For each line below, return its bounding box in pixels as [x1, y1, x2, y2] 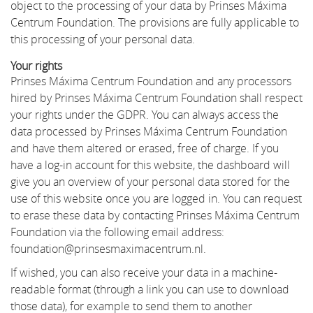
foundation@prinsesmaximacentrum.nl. [10, 240, 206, 256]
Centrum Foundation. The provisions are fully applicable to [10, 14, 299, 30]
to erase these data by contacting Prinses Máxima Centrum [10, 207, 300, 223]
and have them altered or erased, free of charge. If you [10, 140, 279, 156]
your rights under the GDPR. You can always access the [10, 106, 279, 122]
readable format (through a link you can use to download [10, 281, 289, 297]
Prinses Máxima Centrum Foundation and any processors [10, 73, 291, 89]
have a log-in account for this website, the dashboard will [10, 156, 290, 173]
